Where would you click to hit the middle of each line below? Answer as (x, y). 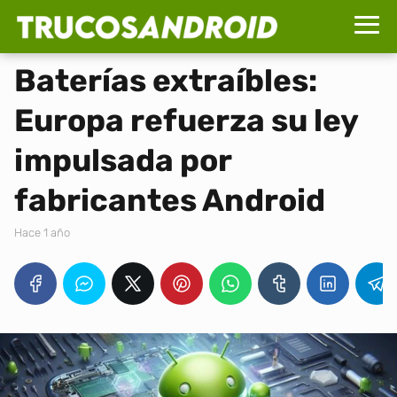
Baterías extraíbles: (166, 81)
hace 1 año (46, 233)
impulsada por (123, 160)
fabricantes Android (170, 200)
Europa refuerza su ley (186, 121)
